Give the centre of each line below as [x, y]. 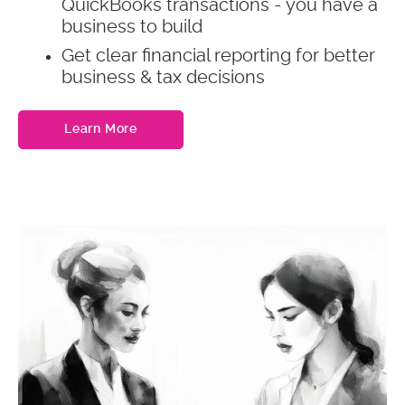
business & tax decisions [163, 77]
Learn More [101, 129]
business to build [132, 27]
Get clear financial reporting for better [218, 56]
